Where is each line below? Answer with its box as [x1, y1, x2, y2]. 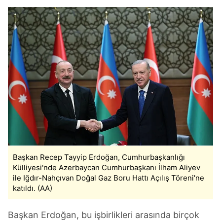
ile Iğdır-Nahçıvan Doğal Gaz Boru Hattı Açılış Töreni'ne [13, 173, 204, 183]
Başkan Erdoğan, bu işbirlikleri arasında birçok [8, 209, 199, 220]
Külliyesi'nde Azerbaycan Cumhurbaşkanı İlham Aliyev [13, 162, 200, 172]
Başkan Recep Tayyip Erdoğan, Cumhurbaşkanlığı [13, 152, 185, 162]
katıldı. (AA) [13, 183, 52, 193]
